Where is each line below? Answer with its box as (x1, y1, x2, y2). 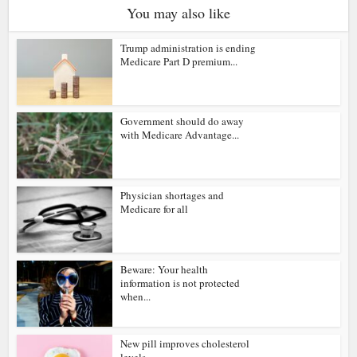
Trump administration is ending (120, 40, 257, 55)
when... (120, 288, 151, 304)
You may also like (127, 2, 230, 22)
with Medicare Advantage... (120, 127, 240, 143)
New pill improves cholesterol (120, 335, 250, 351)
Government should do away (120, 114, 245, 129)
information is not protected (120, 275, 241, 290)
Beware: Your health (120, 261, 209, 277)
